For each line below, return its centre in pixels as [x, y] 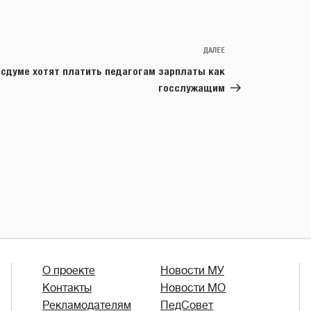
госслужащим [192, 88]
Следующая [253, 52]
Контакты [67, 288]
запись [242, 68]
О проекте [69, 271]
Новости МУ [192, 271]
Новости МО [193, 288]
